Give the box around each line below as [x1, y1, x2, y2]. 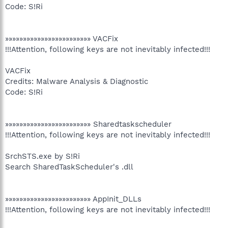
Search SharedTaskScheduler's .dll [5, 162, 133, 172]
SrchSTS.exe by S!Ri [5, 151, 80, 161]
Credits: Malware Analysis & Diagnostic [5, 76, 148, 86]
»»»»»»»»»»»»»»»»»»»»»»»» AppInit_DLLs [5, 194, 141, 204]
